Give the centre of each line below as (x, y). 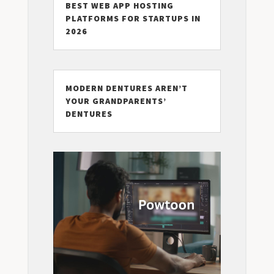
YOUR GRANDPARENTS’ (116, 101)
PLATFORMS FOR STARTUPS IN (133, 18)
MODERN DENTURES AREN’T (126, 88)
